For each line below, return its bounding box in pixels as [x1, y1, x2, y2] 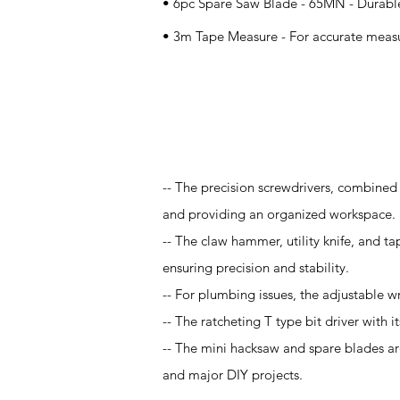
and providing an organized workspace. [162, 205, 396, 222]
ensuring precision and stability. [162, 259, 349, 276]
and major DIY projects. [162, 366, 303, 383]
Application [176, 115, 265, 137]
